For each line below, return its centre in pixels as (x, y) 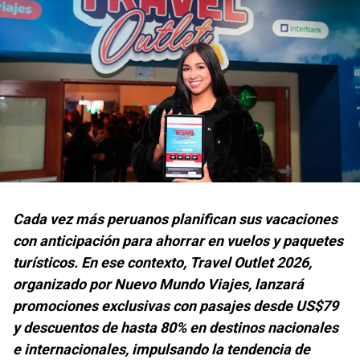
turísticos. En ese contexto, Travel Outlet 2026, (162, 262)
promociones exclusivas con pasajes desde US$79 (176, 306)
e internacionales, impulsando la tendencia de (162, 349)
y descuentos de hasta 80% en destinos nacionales (176, 327)
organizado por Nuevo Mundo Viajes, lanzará (158, 284)
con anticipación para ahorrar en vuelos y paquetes (178, 241)
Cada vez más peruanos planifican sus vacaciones (175, 219)
